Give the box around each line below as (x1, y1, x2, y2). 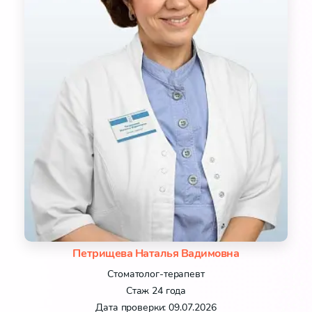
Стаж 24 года (125, 284, 187, 298)
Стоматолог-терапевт (107, 267, 205, 281)
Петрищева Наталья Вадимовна (72, 246, 240, 262)
